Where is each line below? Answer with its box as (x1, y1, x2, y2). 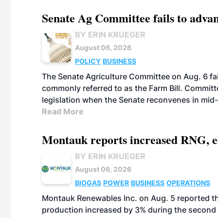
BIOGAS (75, 179, 101, 187)
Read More (42, 107, 84, 116)
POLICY (75, 57, 101, 65)
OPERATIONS (166, 179, 210, 187)
